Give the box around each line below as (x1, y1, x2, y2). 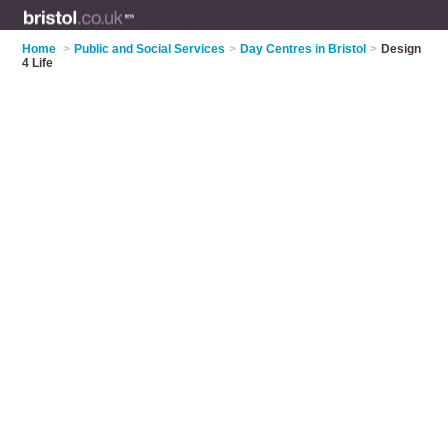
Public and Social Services (74, 42, 226, 56)
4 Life (22, 56, 54, 70)
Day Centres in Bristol (240, 42, 367, 56)
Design (381, 42, 422, 56)
